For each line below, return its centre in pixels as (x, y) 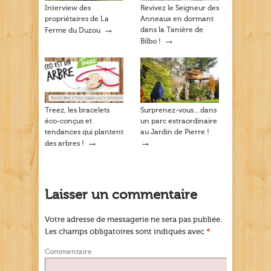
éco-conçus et (68, 121)
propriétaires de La (77, 18)
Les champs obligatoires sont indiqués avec (126, 232)
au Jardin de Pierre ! (175, 132)
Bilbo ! (151, 41)
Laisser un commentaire (121, 195)
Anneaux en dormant (177, 18)
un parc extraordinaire (179, 121)
